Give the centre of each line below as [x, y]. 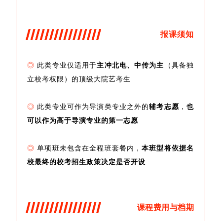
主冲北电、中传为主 [130, 66]
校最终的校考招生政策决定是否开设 [86, 162]
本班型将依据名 [168, 148]
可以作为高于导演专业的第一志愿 [83, 121]
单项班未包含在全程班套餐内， [88, 148]
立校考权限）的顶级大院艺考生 [79, 79]
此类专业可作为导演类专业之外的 [92, 107]
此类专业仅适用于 [66, 66]
